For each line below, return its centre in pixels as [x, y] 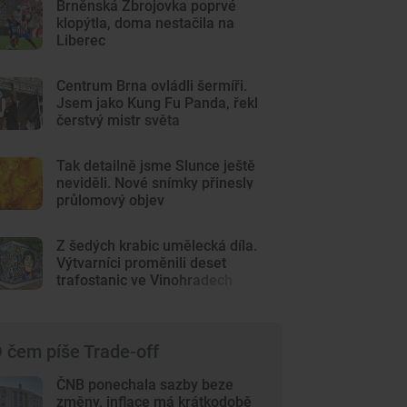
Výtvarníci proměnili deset [142, 263]
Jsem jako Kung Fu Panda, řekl [158, 103]
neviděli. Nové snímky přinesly [155, 183]
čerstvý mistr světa [119, 120]
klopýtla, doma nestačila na [146, 23]
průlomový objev [111, 200]
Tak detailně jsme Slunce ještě [156, 166]
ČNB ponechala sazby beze [145, 385]
